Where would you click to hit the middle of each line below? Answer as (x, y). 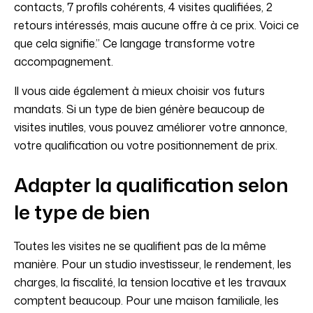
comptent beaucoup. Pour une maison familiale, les (146, 301)
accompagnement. (64, 62)
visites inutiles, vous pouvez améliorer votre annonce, (151, 128)
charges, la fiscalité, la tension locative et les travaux (150, 283)
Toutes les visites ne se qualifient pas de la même (140, 246)
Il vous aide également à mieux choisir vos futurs (139, 91)
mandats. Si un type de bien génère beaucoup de (139, 109)
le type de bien (82, 212)
